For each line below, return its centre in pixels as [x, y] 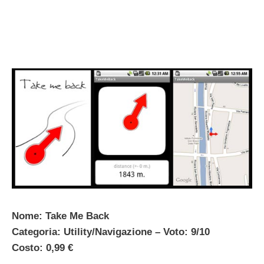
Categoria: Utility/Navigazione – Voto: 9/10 [111, 232]
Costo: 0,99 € [42, 248]
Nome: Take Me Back [60, 216]
